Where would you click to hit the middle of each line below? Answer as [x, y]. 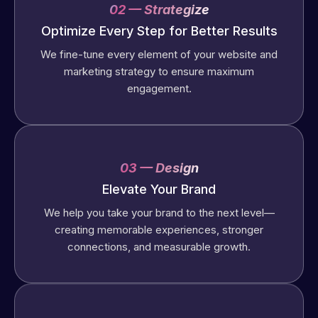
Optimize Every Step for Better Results [159, 31]
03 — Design [159, 168]
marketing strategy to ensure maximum [159, 72]
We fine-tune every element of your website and [159, 55]
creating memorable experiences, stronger [159, 230]
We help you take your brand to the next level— [159, 213]
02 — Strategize [159, 10]
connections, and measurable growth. [159, 247]
